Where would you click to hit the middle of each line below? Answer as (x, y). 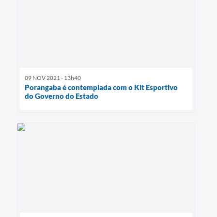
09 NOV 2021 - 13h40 (53, 78)
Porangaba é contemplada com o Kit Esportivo (101, 87)
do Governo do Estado (62, 96)
